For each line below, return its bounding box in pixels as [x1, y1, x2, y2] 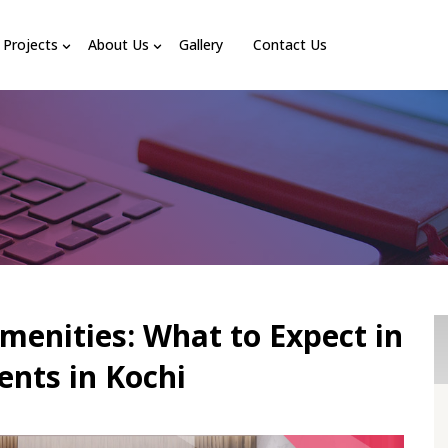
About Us [88, 35, 150, 54]
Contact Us [253, 35, 328, 54]
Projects [3, 35, 59, 54]
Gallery [179, 35, 224, 54]
